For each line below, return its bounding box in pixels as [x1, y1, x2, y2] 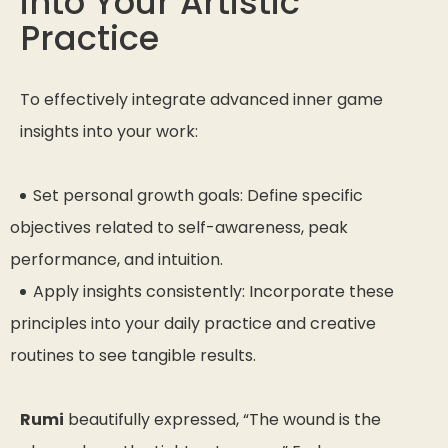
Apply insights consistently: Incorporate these [33, 279, 394, 303]
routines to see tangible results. [10, 343, 256, 367]
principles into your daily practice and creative [10, 311, 376, 335]
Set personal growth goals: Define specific [33, 183, 363, 207]
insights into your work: [20, 119, 198, 143]
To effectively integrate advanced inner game [20, 87, 383, 111]
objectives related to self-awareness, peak [10, 215, 348, 239]
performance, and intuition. [10, 247, 223, 271]
